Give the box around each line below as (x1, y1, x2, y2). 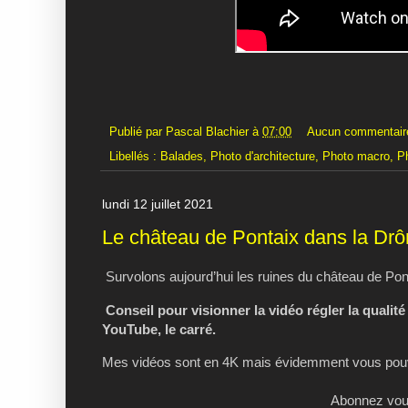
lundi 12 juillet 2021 (102, 196, 213, 211)
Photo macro (322, 149, 390, 163)
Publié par (109, 125, 166, 138)
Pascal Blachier (166, 125, 249, 138)
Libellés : (109, 149, 160, 163)
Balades (160, 149, 203, 163)
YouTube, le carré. (102, 321, 216, 337)
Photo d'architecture (210, 149, 315, 163)
